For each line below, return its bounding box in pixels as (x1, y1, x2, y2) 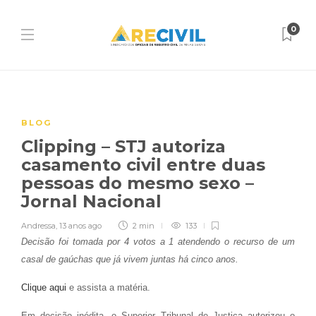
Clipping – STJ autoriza (21, 136, 226, 157)
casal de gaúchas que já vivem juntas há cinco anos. (21, 254, 238, 265)
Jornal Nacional (21, 191, 166, 212)
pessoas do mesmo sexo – (21, 173, 254, 193)
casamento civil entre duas (21, 154, 265, 175)
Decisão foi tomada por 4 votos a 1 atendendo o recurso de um (21, 236, 295, 247)
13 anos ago (59, 221, 102, 231)
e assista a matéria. (66, 282, 150, 293)
